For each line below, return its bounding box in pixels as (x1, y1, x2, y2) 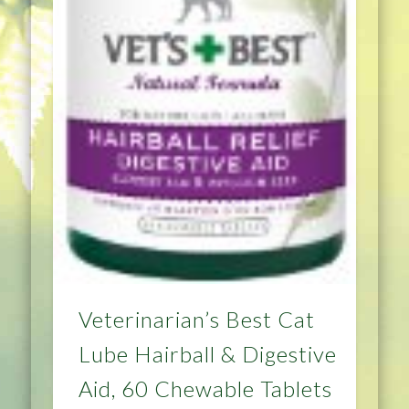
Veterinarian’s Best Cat (79, 305, 316, 332)
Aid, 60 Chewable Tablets (79, 374, 333, 402)
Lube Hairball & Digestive (79, 340, 338, 367)
